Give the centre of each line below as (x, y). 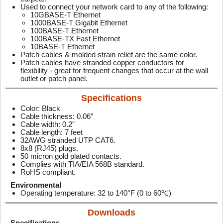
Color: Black (40, 108)
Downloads (111, 213)
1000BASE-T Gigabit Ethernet (79, 23)
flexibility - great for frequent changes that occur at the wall (114, 70)
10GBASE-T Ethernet (65, 15)
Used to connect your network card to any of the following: (114, 7)
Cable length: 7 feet (52, 132)
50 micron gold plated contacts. (71, 156)
